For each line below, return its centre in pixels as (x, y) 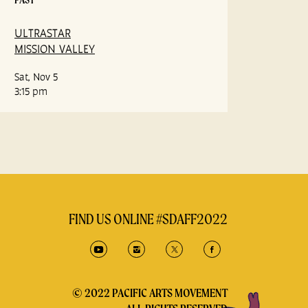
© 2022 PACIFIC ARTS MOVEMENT (150, 293)
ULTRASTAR (43, 33)
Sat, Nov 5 (36, 77)
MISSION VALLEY (55, 49)
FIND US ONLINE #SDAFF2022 (148, 219)
